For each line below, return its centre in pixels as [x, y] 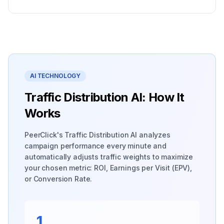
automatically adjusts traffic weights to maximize [109, 157]
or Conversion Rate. [58, 179]
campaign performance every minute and [95, 146]
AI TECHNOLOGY [55, 76]
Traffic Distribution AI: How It [104, 97]
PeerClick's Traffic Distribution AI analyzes [97, 135]
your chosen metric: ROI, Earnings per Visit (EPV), [108, 168]
